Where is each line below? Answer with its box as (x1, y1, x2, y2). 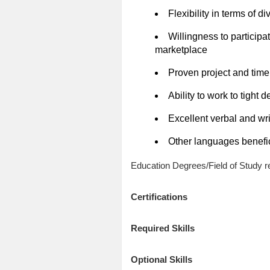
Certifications (130, 192, 187, 202)
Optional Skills (130, 254, 192, 265)
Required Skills (130, 223, 195, 234)
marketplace (154, 45, 207, 55)
